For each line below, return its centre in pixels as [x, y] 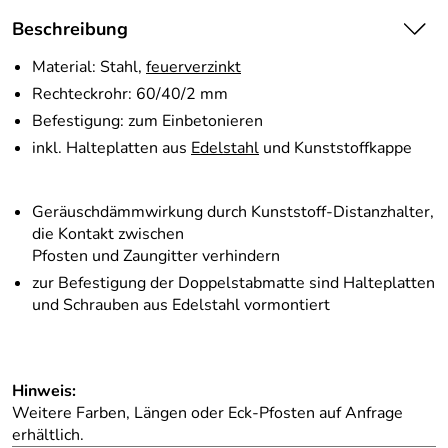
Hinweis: [44, 391]
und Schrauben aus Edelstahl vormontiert [181, 305]
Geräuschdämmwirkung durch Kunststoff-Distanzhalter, [233, 212]
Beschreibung [70, 29]
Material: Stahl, [89, 67]
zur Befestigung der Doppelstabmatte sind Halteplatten [233, 283]
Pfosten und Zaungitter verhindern [156, 256]
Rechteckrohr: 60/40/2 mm [130, 94]
